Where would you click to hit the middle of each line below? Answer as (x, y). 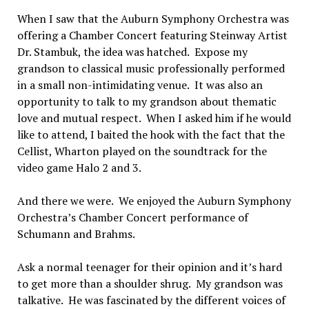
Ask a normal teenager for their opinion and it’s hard (149, 267)
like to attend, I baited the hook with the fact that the (151, 134)
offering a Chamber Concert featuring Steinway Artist (152, 35)
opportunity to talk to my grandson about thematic (147, 101)
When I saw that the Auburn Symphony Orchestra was (153, 18)
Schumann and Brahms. (76, 233)
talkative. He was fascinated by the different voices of (151, 300)
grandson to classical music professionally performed (151, 68)
